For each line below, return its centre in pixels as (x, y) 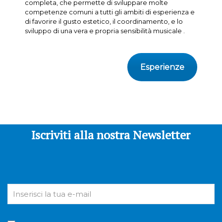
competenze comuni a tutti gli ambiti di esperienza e (110, 12)
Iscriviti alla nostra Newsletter (111, 135)
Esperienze (162, 67)
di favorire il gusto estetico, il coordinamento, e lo (104, 21)
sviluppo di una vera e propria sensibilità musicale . (105, 30)
